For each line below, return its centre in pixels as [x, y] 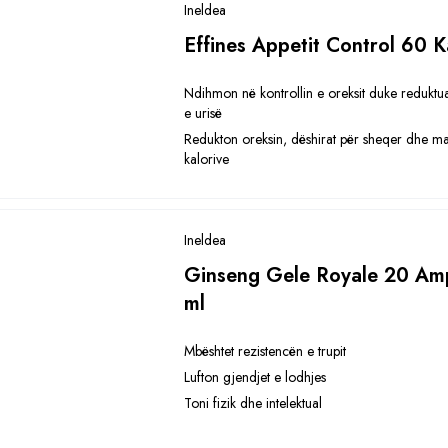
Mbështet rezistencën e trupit [265, 351]
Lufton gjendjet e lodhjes [255, 377]
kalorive [207, 159]
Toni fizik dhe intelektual [253, 403]
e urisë [203, 113]
